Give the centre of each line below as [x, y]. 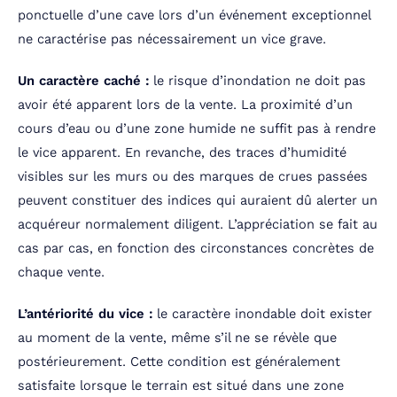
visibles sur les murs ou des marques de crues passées [193, 177]
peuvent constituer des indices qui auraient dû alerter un [198, 201]
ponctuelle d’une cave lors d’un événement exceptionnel [194, 16]
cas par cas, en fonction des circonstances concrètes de [196, 249]
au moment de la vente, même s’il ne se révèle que [177, 338]
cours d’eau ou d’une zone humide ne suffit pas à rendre [197, 129]
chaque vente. [61, 272]
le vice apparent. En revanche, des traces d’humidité [182, 153]
